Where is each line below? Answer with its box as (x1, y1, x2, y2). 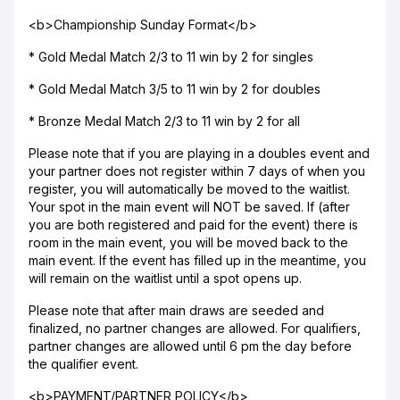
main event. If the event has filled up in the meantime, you (29, 253, 366, 268)
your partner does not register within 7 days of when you (29, 163, 365, 179)
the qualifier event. (29, 356, 138, 371)
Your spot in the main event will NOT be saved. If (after (29, 199, 350, 214)
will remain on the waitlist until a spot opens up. (29, 271, 302, 286)
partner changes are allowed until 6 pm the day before (29, 338, 352, 354)
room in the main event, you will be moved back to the (29, 235, 348, 250)
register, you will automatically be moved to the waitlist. (29, 181, 350, 196)
